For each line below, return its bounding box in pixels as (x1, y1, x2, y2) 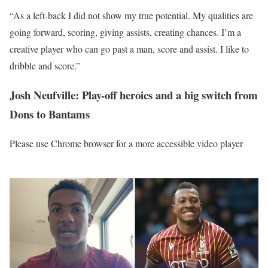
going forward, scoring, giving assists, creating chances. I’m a (10, 26, 241, 39)
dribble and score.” (10, 59, 80, 72)
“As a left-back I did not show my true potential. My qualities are (10, 9, 253, 22)
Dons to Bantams (10, 105, 90, 122)
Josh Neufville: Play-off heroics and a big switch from (10, 86, 258, 103)
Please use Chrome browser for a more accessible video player (10, 136, 243, 150)
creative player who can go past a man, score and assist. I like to (10, 42, 249, 56)
